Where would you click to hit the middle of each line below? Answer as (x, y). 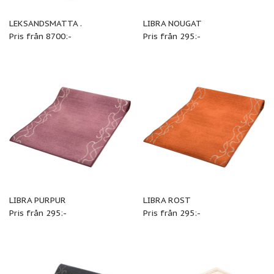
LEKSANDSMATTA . (45, 23)
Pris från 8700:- (40, 36)
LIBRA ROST (167, 200)
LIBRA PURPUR (37, 200)
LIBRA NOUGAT (172, 23)
